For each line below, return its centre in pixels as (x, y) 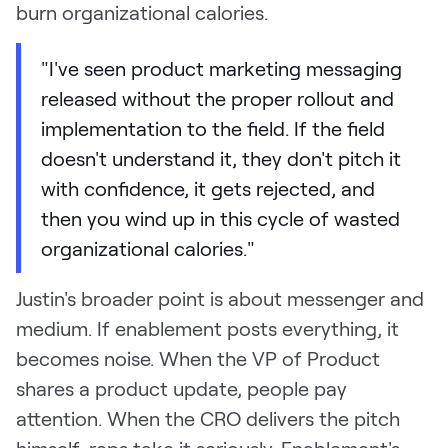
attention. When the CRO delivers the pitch (208, 418)
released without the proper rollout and (217, 98)
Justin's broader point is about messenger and (220, 298)
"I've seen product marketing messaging (221, 68)
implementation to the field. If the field (213, 128)
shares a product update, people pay (181, 388)
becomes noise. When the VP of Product (198, 358)
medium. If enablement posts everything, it (207, 328)
